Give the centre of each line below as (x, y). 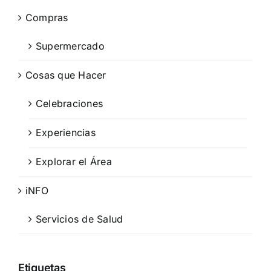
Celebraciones (70, 104)
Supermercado (70, 46)
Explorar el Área (74, 162)
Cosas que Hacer (66, 75)
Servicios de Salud (80, 219)
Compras (47, 18)
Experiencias (66, 133)
